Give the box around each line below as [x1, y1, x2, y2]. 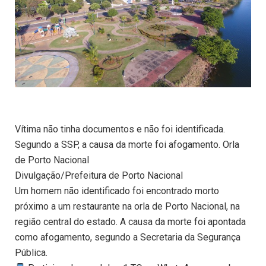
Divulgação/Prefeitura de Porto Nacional [15, 170, 183, 182]
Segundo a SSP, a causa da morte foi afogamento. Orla [15, 139, 239, 151]
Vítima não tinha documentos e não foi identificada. [15, 123, 225, 135]
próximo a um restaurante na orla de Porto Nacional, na [15, 201, 240, 213]
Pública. [15, 247, 47, 259]
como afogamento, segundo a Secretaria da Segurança [15, 232, 240, 243]
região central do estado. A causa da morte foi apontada [15, 216, 246, 228]
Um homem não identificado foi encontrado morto [15, 185, 219, 197]
